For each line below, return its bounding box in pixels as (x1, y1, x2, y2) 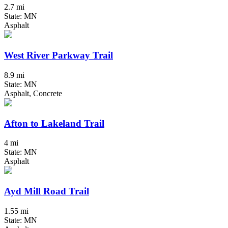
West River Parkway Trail (4, 50, 113, 61)
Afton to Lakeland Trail (4, 118, 104, 129)
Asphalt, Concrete (4, 89, 62, 98)
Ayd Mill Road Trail (4, 185, 89, 196)
